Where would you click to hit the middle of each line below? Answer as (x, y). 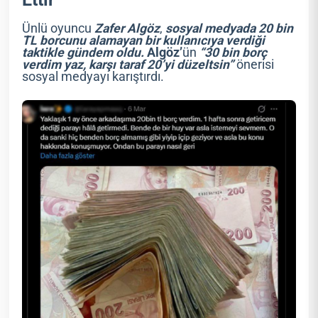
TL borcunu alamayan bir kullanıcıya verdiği (144, 41)
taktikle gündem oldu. (83, 53)
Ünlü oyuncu (57, 29)
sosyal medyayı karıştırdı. (93, 77)
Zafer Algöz (126, 29)
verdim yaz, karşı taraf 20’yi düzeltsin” (128, 65)
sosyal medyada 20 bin (230, 29)
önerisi (254, 65)
